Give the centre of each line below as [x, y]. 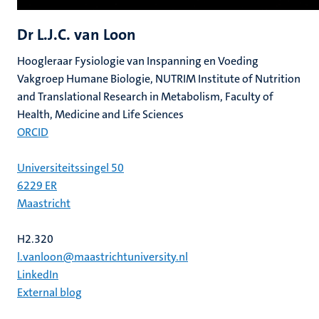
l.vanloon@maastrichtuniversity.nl [103, 257]
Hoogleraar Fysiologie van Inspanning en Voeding [138, 61]
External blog [49, 292]
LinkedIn [38, 274]
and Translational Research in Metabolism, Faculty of [145, 96]
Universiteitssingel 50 [70, 168]
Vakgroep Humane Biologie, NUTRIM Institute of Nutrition [159, 79]
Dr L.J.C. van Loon [77, 35]
